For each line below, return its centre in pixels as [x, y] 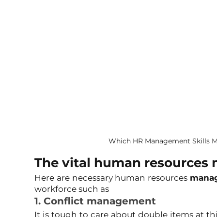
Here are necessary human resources [112, 178]
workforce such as [72, 189]
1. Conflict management [95, 201]
